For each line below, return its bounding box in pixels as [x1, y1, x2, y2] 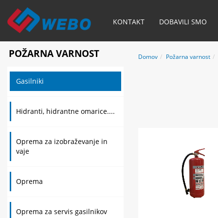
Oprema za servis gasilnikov [16, 207, 107, 216]
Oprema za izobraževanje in [16, 137, 108, 146]
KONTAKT [112, 17, 145, 26]
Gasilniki [16, 76, 44, 86]
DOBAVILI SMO [159, 17, 207, 26]
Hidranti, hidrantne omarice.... [16, 107, 115, 116]
